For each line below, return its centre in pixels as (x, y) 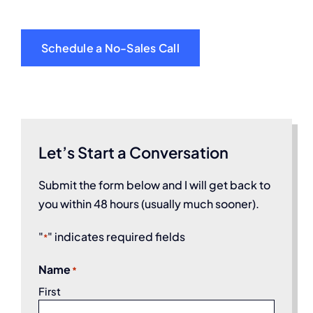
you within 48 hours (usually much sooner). (149, 203)
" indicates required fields (116, 236)
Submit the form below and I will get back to (154, 184)
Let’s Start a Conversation (133, 152)
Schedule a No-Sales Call (110, 48)
